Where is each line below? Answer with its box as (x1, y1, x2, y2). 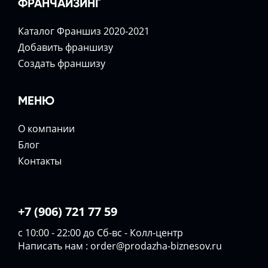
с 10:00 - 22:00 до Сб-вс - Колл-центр (18, 226, 183, 240)
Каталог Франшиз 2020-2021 (18, 25, 150, 38)
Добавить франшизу (18, 41, 113, 54)
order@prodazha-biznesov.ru (90, 239, 222, 253)
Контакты (18, 154, 62, 168)
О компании (18, 122, 75, 136)
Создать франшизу (18, 57, 105, 71)
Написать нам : (18, 239, 90, 253)
